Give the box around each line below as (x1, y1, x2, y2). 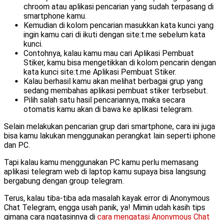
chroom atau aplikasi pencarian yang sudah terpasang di (24, 1, 214, 11)
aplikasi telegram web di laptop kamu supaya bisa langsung (4, 166, 206, 176)
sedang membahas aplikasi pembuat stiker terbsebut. (24, 85, 208, 95)
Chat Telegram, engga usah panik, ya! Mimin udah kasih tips (4, 202, 205, 212)
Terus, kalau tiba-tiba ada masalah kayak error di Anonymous (4, 193, 210, 203)
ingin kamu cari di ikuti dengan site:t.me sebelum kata (24, 29, 205, 39)
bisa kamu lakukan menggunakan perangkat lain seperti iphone (4, 131, 216, 140)
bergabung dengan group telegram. (4, 176, 124, 186)
